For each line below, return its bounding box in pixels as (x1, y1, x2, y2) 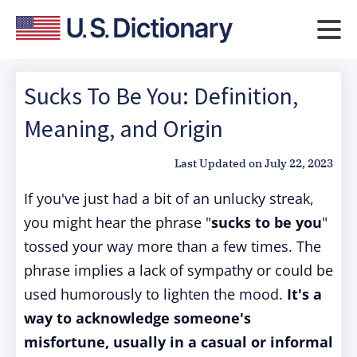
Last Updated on (175, 156, 262, 171)
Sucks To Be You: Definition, (24, 80, 298, 111)
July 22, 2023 (265, 156, 333, 171)
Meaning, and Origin (24, 113, 223, 143)
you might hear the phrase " (24, 213, 211, 232)
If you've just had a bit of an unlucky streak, (24, 189, 314, 208)
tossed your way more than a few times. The (24, 237, 321, 256)
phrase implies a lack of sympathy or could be (24, 261, 333, 280)
